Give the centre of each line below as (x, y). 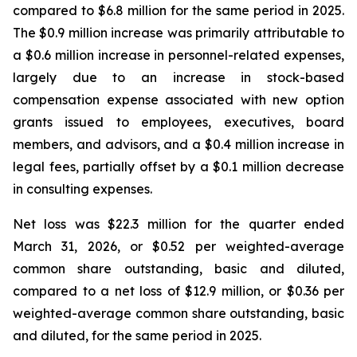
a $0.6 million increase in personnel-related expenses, (178, 55)
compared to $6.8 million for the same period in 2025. (178, 10)
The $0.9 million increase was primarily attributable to (178, 33)
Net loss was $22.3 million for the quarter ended (178, 224)
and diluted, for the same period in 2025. (137, 335)
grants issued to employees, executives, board (178, 122)
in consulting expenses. (82, 189)
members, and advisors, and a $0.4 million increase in (178, 144)
